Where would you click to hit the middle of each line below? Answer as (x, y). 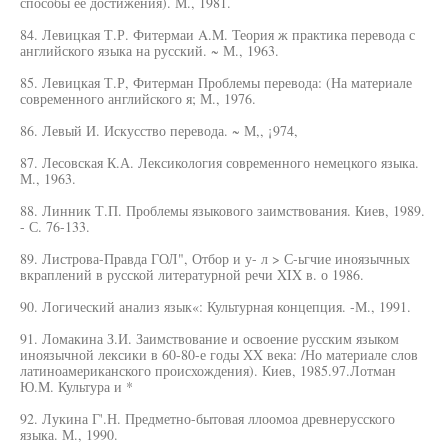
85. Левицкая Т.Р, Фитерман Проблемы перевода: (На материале (216, 82)
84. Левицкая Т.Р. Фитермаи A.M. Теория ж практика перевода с (217, 34)
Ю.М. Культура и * (76, 386)
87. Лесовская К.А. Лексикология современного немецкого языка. (219, 162)
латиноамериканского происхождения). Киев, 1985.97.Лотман (208, 370)
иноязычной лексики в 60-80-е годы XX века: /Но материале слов (219, 354)
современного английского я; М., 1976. (138, 98)
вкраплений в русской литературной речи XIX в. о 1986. (192, 274)
